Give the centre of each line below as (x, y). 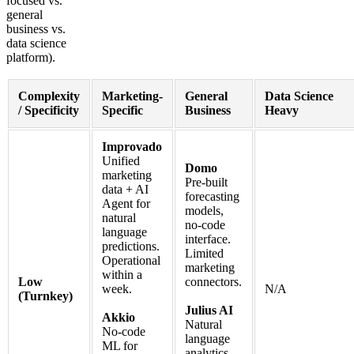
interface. (208, 239)
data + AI (125, 189)
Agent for (126, 203)
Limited (204, 253)
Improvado (132, 146)
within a (122, 274)
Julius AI (209, 310)
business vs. (36, 28)
